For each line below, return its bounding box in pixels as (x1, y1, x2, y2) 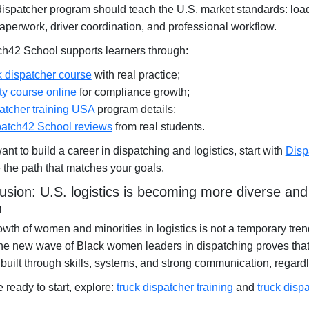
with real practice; (91, 69, 180, 81)
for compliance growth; (76, 86, 190, 98)
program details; (94, 103, 176, 115)
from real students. (112, 121, 205, 132)
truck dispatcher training (116, 281, 233, 293)
